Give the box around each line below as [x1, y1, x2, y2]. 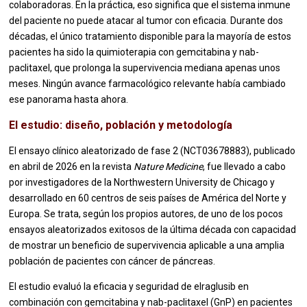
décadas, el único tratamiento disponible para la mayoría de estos [9, 31, 292, 42]
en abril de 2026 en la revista [9, 161, 134, 173]
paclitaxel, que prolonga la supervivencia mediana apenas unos [9, 62, 281, 74]
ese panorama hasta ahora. [9, 94, 129, 106]
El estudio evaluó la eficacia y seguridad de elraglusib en [9, 281, 249, 293]
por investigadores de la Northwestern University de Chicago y [9, 177, 275, 188]
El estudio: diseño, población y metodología [9, 119, 233, 132]
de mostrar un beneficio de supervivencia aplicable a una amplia [9, 240, 285, 251]
